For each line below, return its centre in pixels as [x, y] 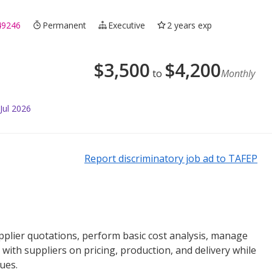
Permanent [65, 25]
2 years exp [190, 25]
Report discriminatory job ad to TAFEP [171, 158]
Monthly [238, 73]
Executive [127, 25]
